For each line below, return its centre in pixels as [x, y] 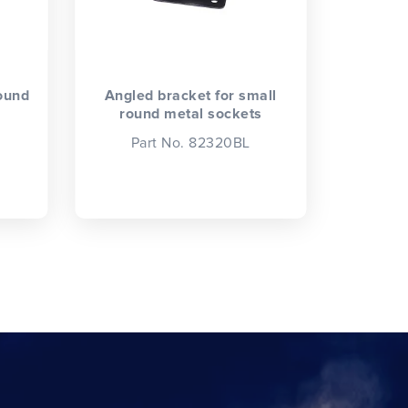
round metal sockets [191, 113]
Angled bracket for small [190, 95]
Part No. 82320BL [190, 143]
